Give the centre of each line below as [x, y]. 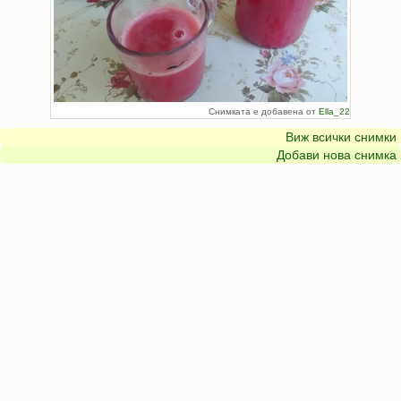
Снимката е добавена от [264, 111]
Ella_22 [334, 111]
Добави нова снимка [337, 155]
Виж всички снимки [341, 137]
